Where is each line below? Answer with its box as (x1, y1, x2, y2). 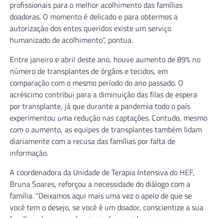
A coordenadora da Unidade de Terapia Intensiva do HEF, (10, 166, 195, 178)
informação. (10, 146, 48, 159)
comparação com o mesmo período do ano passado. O (10, 76, 183, 89)
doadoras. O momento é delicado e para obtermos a (10, 10, 178, 22)
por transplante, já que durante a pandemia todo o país (10, 100, 190, 112)
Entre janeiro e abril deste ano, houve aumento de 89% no (10, 53, 200, 65)
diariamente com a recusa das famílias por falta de (10, 135, 175, 147)
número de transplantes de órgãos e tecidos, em (10, 65, 168, 77)
